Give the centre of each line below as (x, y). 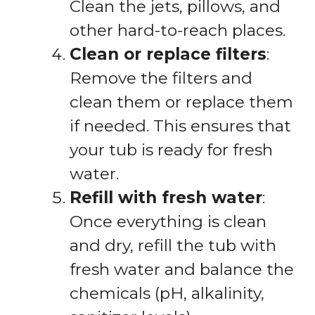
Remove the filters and (161, 78)
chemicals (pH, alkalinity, (167, 294)
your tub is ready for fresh (171, 150)
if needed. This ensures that (180, 126)
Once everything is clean (168, 222)
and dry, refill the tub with (173, 246)
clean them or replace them (181, 102)
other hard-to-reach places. (178, 31)
